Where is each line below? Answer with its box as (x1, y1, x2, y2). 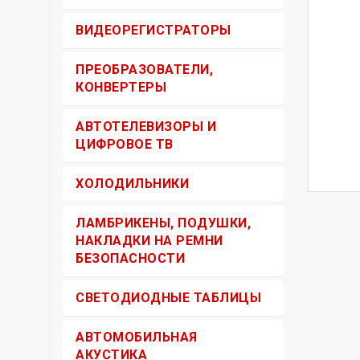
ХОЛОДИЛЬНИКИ (76, 176, 189, 191)
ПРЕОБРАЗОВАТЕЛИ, (76, 62, 213, 77)
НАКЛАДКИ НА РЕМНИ (76, 233, 223, 248)
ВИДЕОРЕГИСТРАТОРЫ (76, 22, 231, 38)
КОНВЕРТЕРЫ (76, 80, 166, 95)
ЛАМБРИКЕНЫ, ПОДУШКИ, (76, 215, 251, 231)
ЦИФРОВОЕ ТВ (76, 137, 174, 152)
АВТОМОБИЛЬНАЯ (76, 329, 198, 345)
